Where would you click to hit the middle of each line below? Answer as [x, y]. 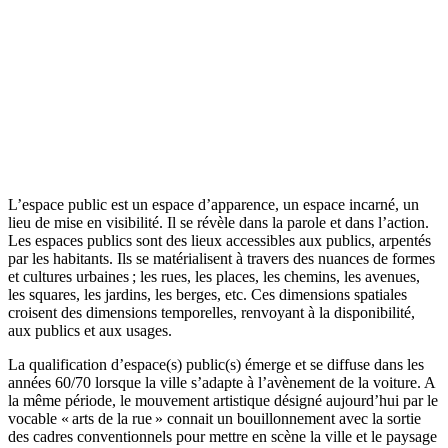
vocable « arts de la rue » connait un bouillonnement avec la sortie [214, 419]
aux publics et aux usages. [90, 331]
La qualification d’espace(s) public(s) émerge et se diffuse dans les [216, 365]
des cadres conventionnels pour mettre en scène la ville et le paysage [222, 437]
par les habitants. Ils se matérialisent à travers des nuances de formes [221, 259]
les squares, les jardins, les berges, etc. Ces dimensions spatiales [207, 295]
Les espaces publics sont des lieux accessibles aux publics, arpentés [219, 241]
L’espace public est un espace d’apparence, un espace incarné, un [213, 205]
